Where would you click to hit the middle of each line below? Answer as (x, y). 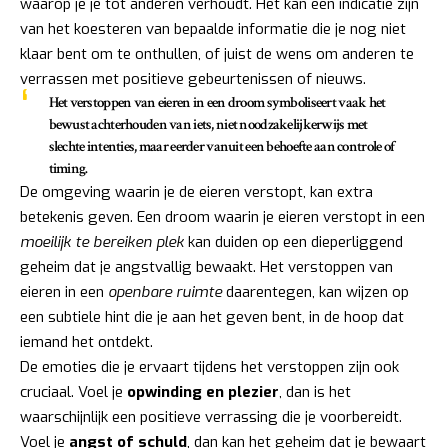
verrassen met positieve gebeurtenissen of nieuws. (193, 78)
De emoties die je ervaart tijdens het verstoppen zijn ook (209, 366)
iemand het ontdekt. (86, 341)
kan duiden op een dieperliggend (293, 241)
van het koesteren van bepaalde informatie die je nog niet (213, 28)
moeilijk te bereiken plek (102, 241)
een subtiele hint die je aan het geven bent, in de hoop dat (212, 316)
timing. (68, 168)
